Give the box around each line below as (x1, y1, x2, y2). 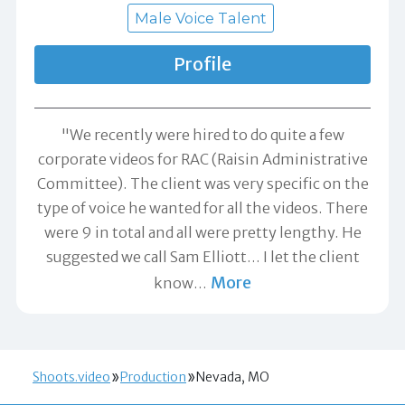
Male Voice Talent (134, 8, 267, 27)
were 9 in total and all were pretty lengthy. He (43, 222, 362, 241)
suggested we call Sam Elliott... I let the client (45, 247, 360, 266)
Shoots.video (33, 368, 110, 385)
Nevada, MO (196, 368, 269, 385)
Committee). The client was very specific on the (36, 174, 369, 193)
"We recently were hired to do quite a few (61, 125, 344, 144)
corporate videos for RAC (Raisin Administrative (37, 149, 368, 168)
